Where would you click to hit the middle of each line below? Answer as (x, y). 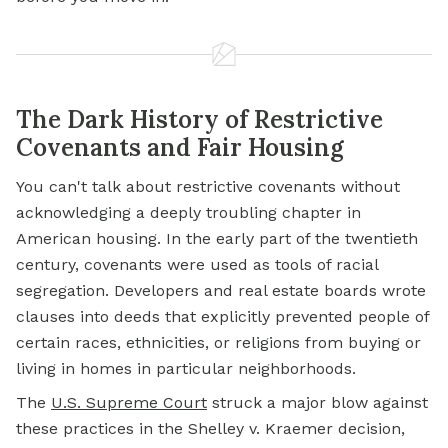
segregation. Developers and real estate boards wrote (221, 290)
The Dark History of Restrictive (199, 119)
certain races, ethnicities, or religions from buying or (218, 342)
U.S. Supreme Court (129, 402)
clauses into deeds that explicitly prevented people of (222, 316)
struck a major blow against (317, 402)
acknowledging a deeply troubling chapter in (188, 212)
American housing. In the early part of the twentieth (217, 238)
